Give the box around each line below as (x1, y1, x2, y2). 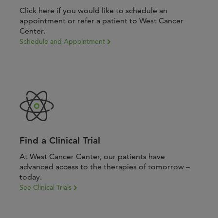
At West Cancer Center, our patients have (19, 152, 165, 161)
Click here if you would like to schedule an (19, 6, 167, 15)
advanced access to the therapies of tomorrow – (19, 162, 190, 171)
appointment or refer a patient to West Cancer (19, 16, 183, 25)
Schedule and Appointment (19, 37, 107, 46)
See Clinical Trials (19, 183, 73, 192)
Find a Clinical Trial (19, 135, 100, 146)
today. (19, 172, 42, 182)
